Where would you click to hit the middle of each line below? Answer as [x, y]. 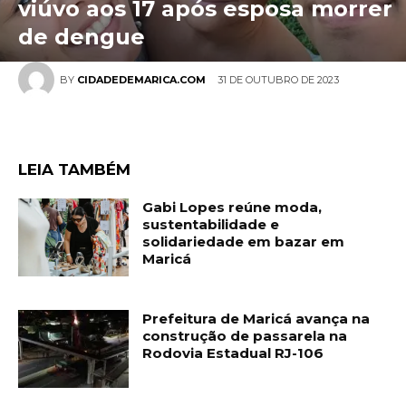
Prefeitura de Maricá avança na [256, 319]
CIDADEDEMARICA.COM [141, 80]
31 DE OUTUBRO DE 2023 [278, 79]
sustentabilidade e [211, 225]
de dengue [82, 37]
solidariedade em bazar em [244, 242]
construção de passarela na [245, 336]
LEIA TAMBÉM [74, 170]
